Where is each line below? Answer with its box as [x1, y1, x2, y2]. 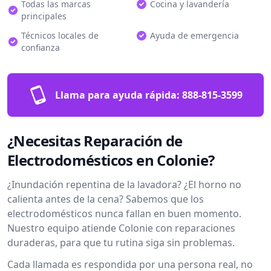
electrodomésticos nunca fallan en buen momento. [7, 207, 241, 220]
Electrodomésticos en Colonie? [7, 150, 215, 170]
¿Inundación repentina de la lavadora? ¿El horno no [7, 178, 241, 191]
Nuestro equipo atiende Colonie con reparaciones [7, 221, 235, 235]
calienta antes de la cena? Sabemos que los [7, 192, 204, 206]
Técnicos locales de [21, 30, 99, 41]
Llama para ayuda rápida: [55, 88, 180, 102]
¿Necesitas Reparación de [7, 131, 183, 151]
